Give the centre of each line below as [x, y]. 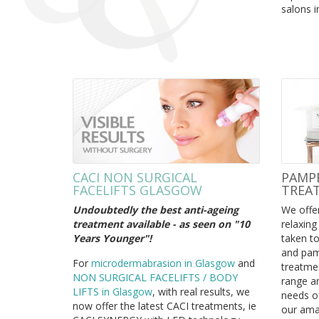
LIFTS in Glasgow [113, 291]
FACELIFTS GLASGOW [137, 190]
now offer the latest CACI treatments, [161, 305]
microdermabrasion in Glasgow [163, 263]
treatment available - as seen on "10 [161, 224]
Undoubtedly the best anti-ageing [156, 209]
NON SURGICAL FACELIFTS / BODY [155, 277]
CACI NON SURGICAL [135, 177]
